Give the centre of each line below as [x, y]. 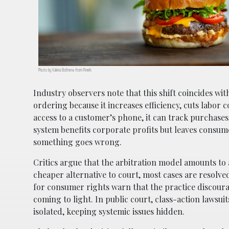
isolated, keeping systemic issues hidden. [109, 212]
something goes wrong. [77, 142]
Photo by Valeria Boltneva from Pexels [65, 70]
